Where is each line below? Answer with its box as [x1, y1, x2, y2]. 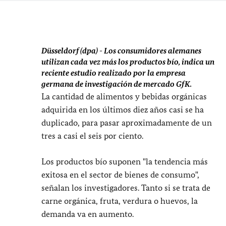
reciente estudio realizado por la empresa [41, 68, 186, 78]
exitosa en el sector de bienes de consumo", [41, 169, 199, 180]
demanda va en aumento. [41, 209, 134, 219]
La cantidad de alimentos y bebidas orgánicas [41, 91, 207, 101]
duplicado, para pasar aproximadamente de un [41, 118, 212, 128]
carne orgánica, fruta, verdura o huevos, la [41, 196, 198, 206]
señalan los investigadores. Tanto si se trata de [41, 183, 210, 193]
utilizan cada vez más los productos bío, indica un [41, 57, 214, 67]
